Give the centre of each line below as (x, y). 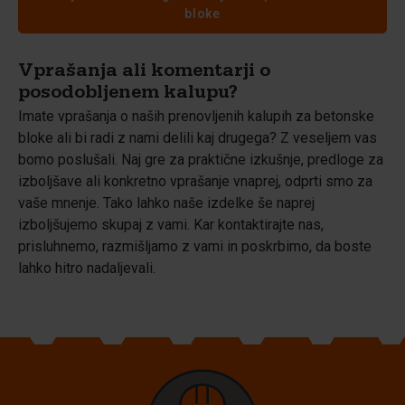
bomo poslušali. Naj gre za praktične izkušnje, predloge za (201, 160)
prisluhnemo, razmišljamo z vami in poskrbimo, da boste (195, 246)
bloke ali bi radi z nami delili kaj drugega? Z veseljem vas (198, 138)
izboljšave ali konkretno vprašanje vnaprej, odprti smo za (195, 181)
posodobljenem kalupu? (128, 95)
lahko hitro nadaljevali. (87, 268)
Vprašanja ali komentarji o (144, 73)
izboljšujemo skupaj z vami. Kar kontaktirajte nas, (171, 225)
